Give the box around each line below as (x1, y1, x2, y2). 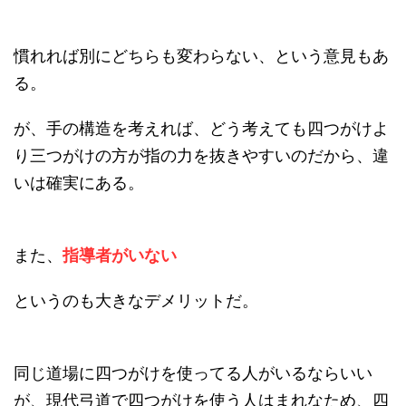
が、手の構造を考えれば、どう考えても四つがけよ (14, 119, 389, 139)
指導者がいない (63, 246, 177, 266)
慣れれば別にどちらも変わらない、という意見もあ (14, 46, 389, 66)
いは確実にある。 (14, 173, 144, 193)
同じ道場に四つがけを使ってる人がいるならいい (14, 363, 372, 383)
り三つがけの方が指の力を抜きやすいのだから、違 (14, 146, 389, 166)
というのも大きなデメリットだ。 (14, 291, 258, 311)
